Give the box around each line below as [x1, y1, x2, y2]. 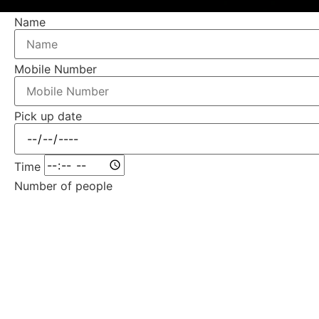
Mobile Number [14, 61, 97, 76]
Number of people [14, 178, 113, 193]
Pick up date [14, 108, 82, 123]
